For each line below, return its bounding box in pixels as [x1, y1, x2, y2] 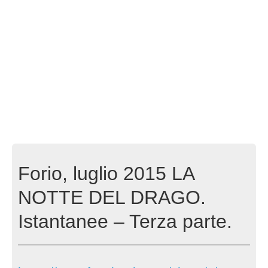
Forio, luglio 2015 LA [18, 162, 194, 184]
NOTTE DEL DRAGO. [18, 186, 206, 208]
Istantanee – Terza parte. [18, 210, 232, 232]
